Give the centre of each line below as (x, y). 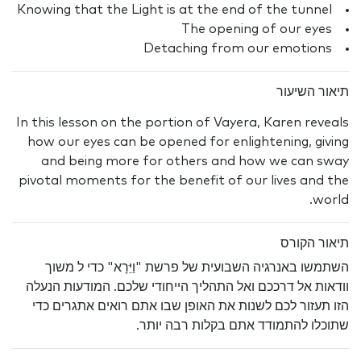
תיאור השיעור (313, 92)
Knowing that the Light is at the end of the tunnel (174, 10)
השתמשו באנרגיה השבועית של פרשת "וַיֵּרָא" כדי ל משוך (197, 268)
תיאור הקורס (315, 244)
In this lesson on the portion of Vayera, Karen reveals (183, 123)
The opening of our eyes (257, 29)
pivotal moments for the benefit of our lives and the (184, 181)
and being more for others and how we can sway (195, 162)
